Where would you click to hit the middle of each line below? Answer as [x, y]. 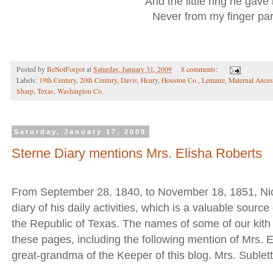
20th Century [98, 80]
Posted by [32, 69]
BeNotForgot [66, 69]
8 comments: [200, 69]
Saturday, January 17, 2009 [80, 132]
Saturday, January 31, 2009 [133, 69]
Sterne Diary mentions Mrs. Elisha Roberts [137, 153]
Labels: [28, 80]
